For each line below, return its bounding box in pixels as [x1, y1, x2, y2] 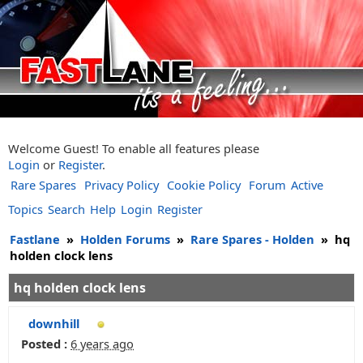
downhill [28, 315, 79, 331]
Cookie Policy [167, 177, 241, 193]
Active [291, 177, 323, 193]
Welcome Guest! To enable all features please [8, 140, 259, 156]
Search [48, 201, 85, 217]
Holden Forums [80, 231, 170, 247]
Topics [8, 201, 43, 217]
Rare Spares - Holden [190, 231, 314, 247]
